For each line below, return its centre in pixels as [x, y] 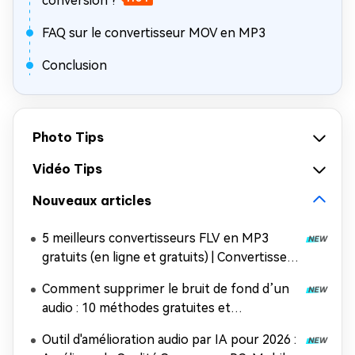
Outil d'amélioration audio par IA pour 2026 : [169, 340]
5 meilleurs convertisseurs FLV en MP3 [155, 238]
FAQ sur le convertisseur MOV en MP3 [154, 33]
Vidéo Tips [67, 169]
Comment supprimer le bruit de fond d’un [166, 289]
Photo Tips [68, 137]
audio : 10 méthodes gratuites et [136, 308]
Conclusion [74, 65]
